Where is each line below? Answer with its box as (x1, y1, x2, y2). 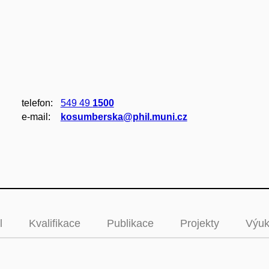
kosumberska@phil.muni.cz (60, 112, 187, 122)
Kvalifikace (29, 217, 80, 229)
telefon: (21, 98, 53, 108)
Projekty (180, 217, 219, 229)
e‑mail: (21, 112, 50, 122)
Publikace (107, 217, 154, 229)
